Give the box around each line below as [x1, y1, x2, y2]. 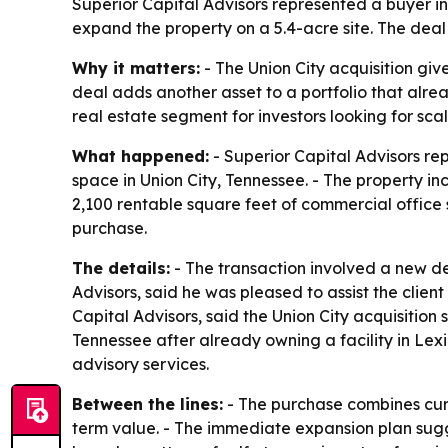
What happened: [72, 146, 209, 167]
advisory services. [72, 354, 209, 375]
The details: [72, 258, 170, 279]
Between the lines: [72, 394, 223, 415]
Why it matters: [72, 58, 200, 79]
